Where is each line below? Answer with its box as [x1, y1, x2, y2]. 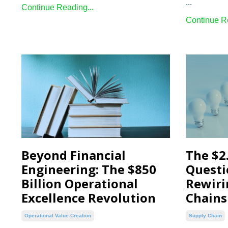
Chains [185, 189, 227, 207]
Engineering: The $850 [21, 161, 156, 178]
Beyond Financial [21, 147, 126, 164]
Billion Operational [21, 175, 138, 192]
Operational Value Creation [24, 213, 91, 219]
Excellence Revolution [21, 189, 156, 207]
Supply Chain [188, 213, 222, 219]
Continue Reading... [21, 3, 94, 12]
